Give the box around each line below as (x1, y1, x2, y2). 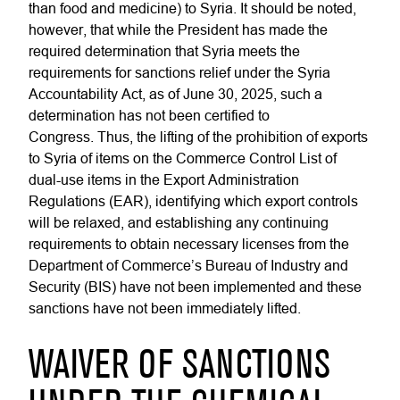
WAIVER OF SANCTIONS (29, 349, 330, 385)
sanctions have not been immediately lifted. (29, 300, 301, 316)
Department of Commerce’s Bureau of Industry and (29, 257, 348, 273)
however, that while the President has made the (29, 21, 328, 37)
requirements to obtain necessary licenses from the (29, 236, 349, 252)
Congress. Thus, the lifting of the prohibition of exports (29, 129, 368, 145)
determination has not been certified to (29, 107, 270, 123)
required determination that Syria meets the (29, 43, 300, 59)
